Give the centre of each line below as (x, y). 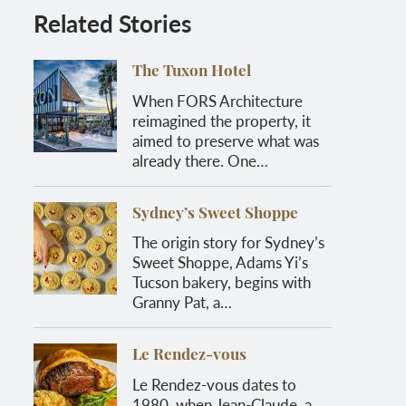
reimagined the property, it (221, 120)
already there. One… (200, 160)
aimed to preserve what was (225, 140)
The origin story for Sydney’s (228, 242)
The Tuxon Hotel (191, 72)
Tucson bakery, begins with (221, 282)
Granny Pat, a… (182, 302)
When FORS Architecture (217, 100)
